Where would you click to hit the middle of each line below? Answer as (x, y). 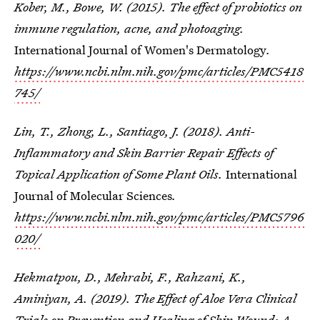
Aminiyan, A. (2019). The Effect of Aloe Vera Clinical (155, 298)
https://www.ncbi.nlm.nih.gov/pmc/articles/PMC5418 (159, 71)
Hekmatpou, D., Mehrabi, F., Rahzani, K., (130, 277)
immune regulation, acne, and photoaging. (129, 28)
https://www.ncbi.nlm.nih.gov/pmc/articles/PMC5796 (159, 217)
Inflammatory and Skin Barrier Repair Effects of (144, 152)
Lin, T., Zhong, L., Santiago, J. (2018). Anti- (135, 131)
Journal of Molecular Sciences (93, 195)
